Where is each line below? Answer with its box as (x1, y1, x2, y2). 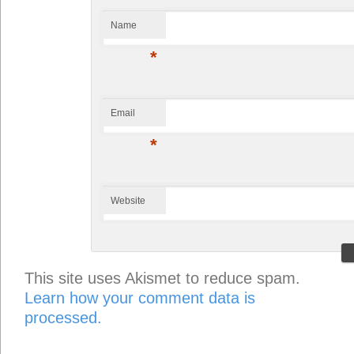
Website (110, 195, 145, 206)
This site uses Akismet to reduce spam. (24, 269, 300, 288)
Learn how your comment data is (24, 289, 255, 307)
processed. (24, 309, 102, 327)
